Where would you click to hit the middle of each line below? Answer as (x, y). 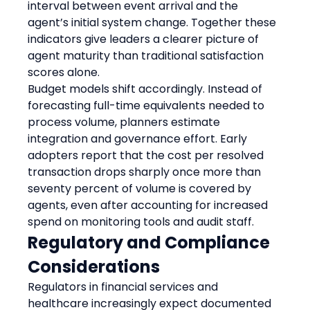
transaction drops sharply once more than (146, 172)
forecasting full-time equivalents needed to (148, 105)
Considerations (94, 266)
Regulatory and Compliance (151, 242)
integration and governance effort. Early (139, 138)
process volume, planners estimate (126, 122)
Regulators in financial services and (125, 286)
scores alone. (64, 72)
